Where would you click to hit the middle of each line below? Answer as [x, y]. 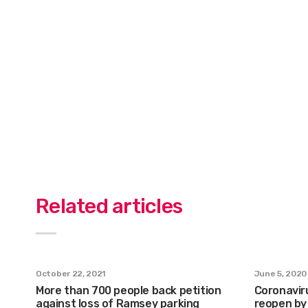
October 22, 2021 [71, 273]
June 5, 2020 [280, 273]
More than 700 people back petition [129, 290]
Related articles [109, 206]
